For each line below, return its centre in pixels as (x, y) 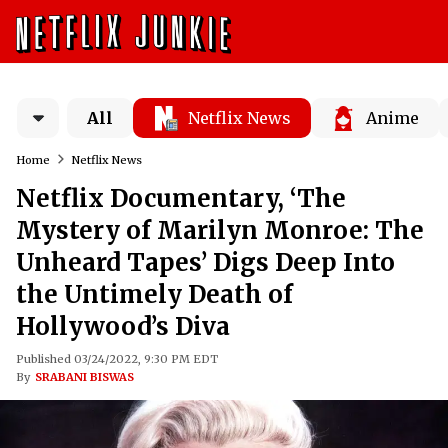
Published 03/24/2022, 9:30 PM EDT (117, 359)
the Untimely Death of (154, 294)
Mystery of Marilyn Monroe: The (220, 230)
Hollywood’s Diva (123, 326)
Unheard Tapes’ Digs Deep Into (205, 262)
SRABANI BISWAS (84, 377)
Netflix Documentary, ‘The (181, 198)
